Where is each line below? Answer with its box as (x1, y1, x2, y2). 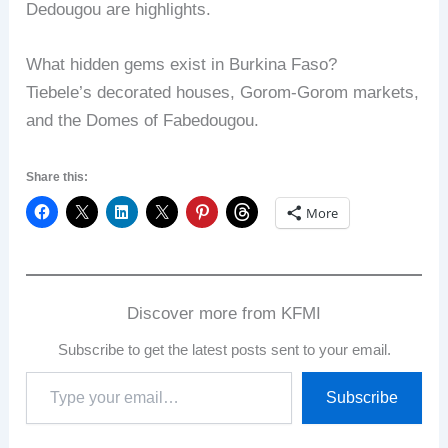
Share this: (26, 170, 89, 185)
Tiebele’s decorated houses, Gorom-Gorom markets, (26, 82, 420, 102)
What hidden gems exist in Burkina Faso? (26, 54, 338, 74)
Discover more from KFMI (127, 304, 321, 324)
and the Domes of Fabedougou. (26, 110, 260, 130)
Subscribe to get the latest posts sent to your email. (57, 341, 391, 359)
